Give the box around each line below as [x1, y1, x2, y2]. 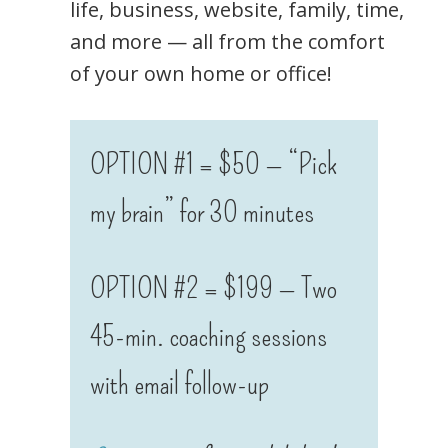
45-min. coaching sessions [90, 318, 327, 355]
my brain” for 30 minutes [90, 194, 314, 231]
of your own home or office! [70, 60, 332, 88]
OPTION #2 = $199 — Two [90, 270, 337, 307]
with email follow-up [90, 366, 269, 403]
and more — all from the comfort [70, 28, 385, 56]
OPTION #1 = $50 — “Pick [90, 146, 337, 183]
